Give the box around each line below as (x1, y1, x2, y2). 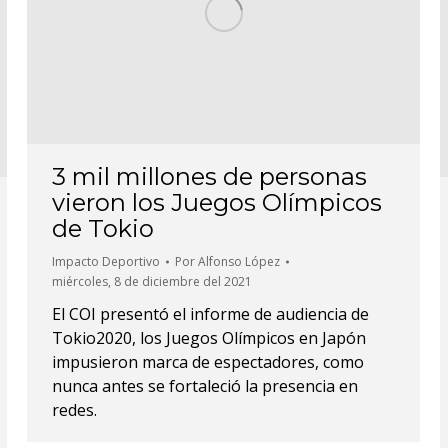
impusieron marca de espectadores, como (52, 350, 364, 373)
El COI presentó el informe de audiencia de (52, 302, 369, 325)
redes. (52, 398, 97, 421)
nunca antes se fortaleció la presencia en (52, 374, 358, 397)
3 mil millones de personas (52, 161, 367, 191)
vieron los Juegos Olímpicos (52, 187, 382, 217)
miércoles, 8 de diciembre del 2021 (52, 272, 252, 290)
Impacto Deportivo (52, 252, 160, 270)
